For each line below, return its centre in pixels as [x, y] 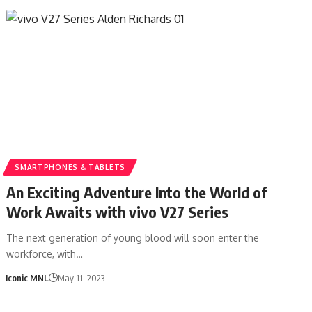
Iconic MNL [27, 278]
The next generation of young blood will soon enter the [133, 237]
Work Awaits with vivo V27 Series [118, 211]
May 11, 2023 [81, 278]
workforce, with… [45, 253]
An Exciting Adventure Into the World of [137, 192]
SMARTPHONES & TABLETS [70, 167]
